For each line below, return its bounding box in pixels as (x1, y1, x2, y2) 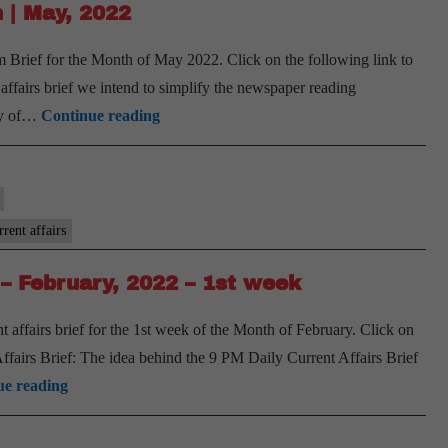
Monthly (159, 190, 217, 207)
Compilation (159, 218, 243, 235)
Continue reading (41, 107, 160, 124)
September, (142, 4, 218, 21)
